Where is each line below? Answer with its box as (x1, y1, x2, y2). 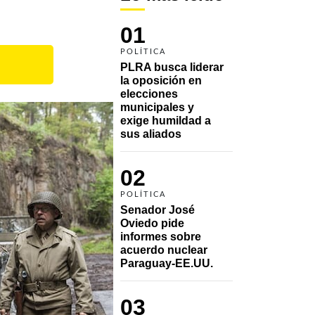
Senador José (120, 203, 195, 216)
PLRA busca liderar (120, 60, 224, 73)
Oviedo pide (120, 217, 184, 229)
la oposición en (120, 74, 202, 86)
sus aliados (120, 127, 181, 140)
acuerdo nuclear (120, 243, 207, 256)
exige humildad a (120, 114, 211, 127)
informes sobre (120, 230, 201, 243)
